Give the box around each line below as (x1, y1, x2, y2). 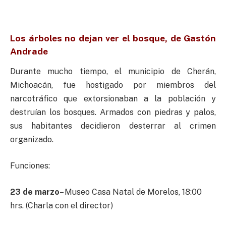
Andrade (10, 46, 48, 57)
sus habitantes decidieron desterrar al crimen (10, 121, 216, 131)
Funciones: (10, 161, 50, 171)
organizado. (10, 135, 53, 145)
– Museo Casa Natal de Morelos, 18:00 (60, 187, 202, 197)
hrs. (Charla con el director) (10, 200, 113, 210)
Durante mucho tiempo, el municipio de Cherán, (10, 67, 216, 77)
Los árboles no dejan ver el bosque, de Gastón (10, 33, 216, 44)
